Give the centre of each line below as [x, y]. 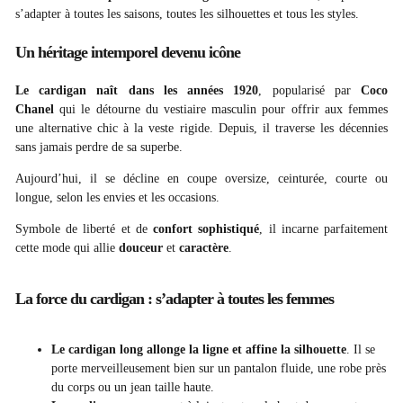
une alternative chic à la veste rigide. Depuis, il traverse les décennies [201, 129]
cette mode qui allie [67, 248]
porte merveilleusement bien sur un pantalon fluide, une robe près [219, 369]
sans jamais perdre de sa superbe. [99, 148]
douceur [143, 248]
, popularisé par [310, 91]
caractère [204, 248]
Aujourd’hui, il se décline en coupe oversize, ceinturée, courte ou [201, 179]
